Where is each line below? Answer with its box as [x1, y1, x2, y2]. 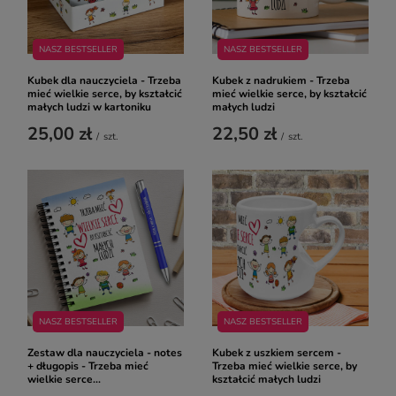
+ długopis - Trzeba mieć [27, 359, 148, 373]
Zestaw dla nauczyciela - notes [27, 346, 182, 360]
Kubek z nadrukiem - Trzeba [212, 73, 350, 88]
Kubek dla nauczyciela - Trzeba [27, 73, 181, 88]
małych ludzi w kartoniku [27, 100, 151, 114]
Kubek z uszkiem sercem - [212, 346, 341, 360]
